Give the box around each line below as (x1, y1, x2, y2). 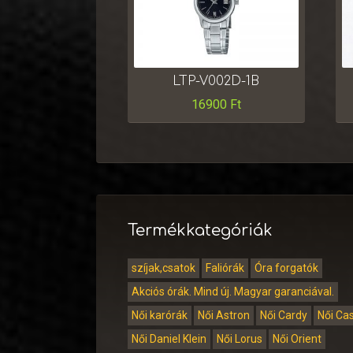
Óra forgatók (255, 261, 318, 274)
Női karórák (132, 308, 188, 321)
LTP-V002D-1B (173, 73, 260, 88)
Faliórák (206, 261, 244, 274)
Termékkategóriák (128, 221, 273, 240)
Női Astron (198, 308, 250, 321)
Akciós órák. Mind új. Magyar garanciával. (132, 284, 334, 298)
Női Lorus (217, 332, 262, 345)
